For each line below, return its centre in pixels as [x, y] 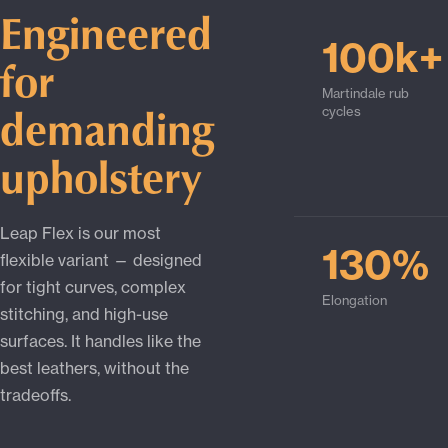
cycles [341, 111]
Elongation [354, 300]
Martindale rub [365, 93]
